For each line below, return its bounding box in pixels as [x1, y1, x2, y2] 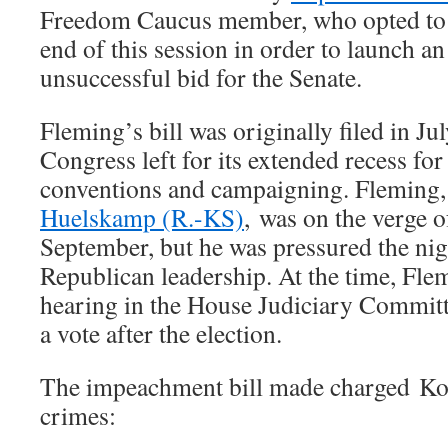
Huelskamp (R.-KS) [40, 199, 244, 234]
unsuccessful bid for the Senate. [40, 59, 362, 94]
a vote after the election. [40, 315, 282, 350]
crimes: [40, 397, 116, 432]
